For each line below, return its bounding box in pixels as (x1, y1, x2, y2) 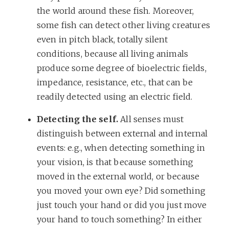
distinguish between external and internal (37, 128, 208, 139)
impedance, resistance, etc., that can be (37, 77, 193, 87)
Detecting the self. (37, 113, 119, 124)
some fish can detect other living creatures (37, 19, 210, 30)
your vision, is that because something (37, 156, 194, 167)
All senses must (118, 113, 184, 124)
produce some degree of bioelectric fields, (37, 62, 207, 73)
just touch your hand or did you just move (37, 199, 207, 210)
